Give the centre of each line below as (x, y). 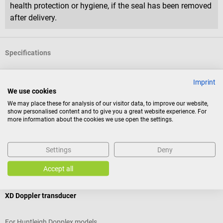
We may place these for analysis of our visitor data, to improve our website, (108, 103)
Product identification (40, 85)
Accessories (36, 156)
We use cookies (32, 91)
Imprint (204, 82)
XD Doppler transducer (41, 195)
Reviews (18, 117)
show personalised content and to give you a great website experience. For (107, 111)
